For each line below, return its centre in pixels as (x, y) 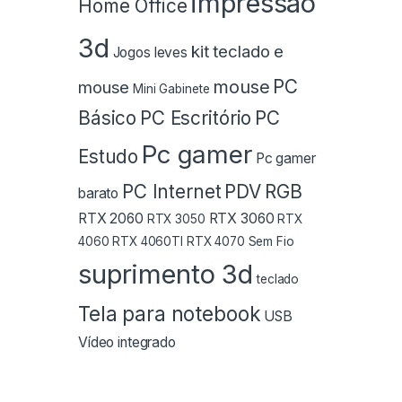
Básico (108, 118)
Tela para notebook (170, 314)
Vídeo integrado (127, 343)
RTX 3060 (241, 219)
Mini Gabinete (171, 89)
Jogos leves (150, 53)
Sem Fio (271, 242)
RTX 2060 (111, 219)
